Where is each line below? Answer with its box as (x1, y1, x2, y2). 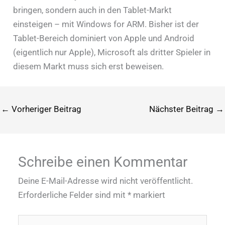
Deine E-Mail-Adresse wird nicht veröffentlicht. (18, 176, 193, 186)
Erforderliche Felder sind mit (18, 190, 128, 200)
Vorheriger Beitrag (10, 104, 81, 115)
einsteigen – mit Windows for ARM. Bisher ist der (13, 19, 199, 30)
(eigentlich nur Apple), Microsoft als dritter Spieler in (13, 47, 210, 58)
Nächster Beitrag (149, 104, 215, 115)
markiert (131, 190, 166, 200)
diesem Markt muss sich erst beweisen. (13, 61, 164, 72)
